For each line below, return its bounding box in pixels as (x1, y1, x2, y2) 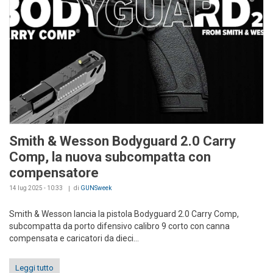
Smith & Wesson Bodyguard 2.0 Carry (9, 133, 236, 149)
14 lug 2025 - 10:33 (9, 184, 63, 191)
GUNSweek (80, 184, 112, 191)
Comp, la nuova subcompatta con (9, 149, 211, 165)
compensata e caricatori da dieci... (9, 233, 139, 243)
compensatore (9, 165, 99, 180)
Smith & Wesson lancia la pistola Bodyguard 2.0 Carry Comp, (9, 208, 239, 219)
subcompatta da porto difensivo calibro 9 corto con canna (9, 221, 230, 231)
